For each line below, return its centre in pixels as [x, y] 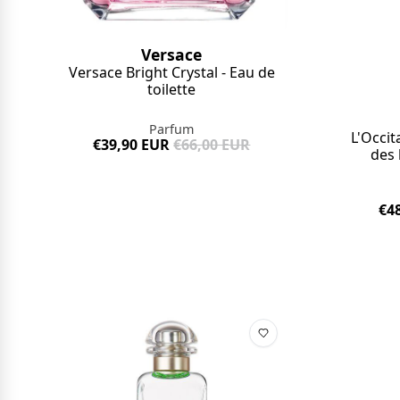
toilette [172, 89]
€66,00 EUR [212, 145]
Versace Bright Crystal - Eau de [171, 72]
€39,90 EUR [132, 145]
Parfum [172, 129]
